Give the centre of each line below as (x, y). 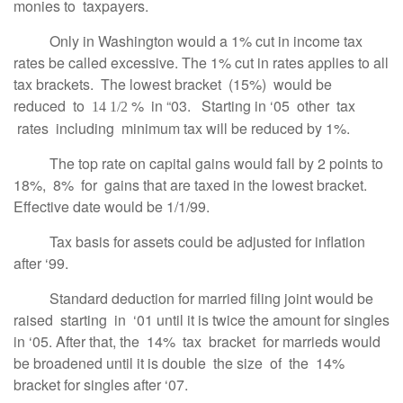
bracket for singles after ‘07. (101, 385)
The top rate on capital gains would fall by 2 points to (200, 163)
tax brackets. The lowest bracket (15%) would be (173, 84)
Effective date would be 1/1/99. (112, 206)
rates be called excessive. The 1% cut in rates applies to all (201, 63)
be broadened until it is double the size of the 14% (181, 363)
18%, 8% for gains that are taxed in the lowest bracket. (190, 185)
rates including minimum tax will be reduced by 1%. (182, 128)
